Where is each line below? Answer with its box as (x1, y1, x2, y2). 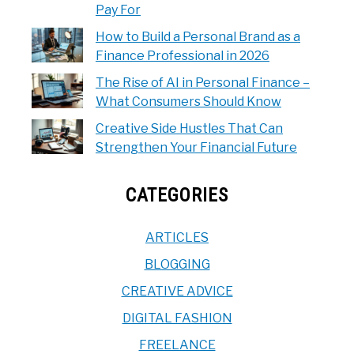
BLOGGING (144, 256, 210, 272)
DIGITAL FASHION (122, 310, 232, 326)
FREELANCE (138, 337, 216, 352)
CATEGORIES (126, 183, 228, 206)
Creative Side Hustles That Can (96, 120, 283, 136)
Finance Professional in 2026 (96, 47, 269, 63)
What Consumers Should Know (96, 93, 281, 109)
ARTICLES (145, 229, 209, 245)
